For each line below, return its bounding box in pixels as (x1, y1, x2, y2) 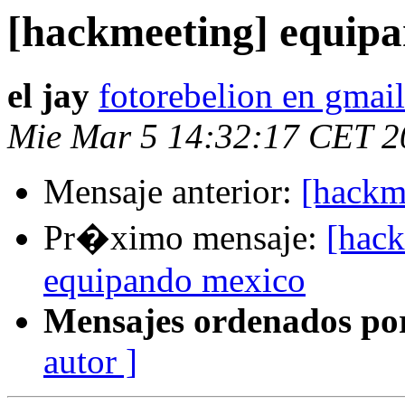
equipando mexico (43, 260, 306, 300)
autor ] (43, 342, 137, 381)
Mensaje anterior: (43, 172, 301, 212)
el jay (7, 76, 89, 116)
